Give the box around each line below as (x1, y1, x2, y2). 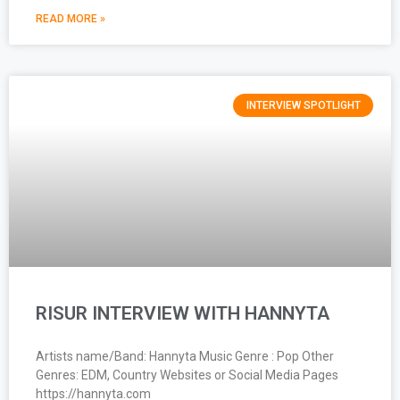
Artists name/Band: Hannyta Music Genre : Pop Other (36, 348, 334, 363)
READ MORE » (36, 12, 105, 25)
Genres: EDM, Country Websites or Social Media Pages (36, 367, 338, 382)
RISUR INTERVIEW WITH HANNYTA (36, 302, 329, 324)
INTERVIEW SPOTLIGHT (246, 98, 361, 112)
